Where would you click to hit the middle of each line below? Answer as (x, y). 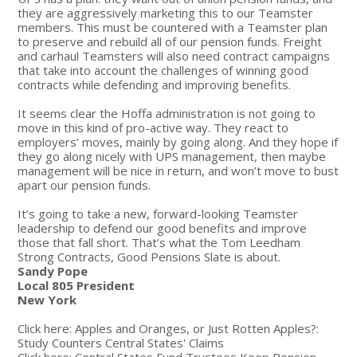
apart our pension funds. (84, 184)
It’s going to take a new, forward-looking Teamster (158, 213)
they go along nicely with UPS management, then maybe (172, 156)
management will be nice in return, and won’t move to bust (178, 170)
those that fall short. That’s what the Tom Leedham (159, 242)
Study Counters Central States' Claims (121, 342)
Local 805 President (76, 285)
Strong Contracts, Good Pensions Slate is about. (149, 256)
